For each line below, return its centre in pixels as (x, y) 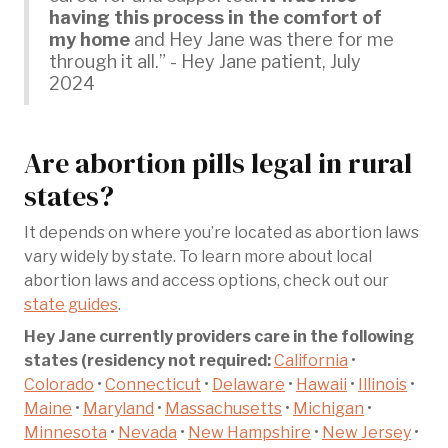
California (311, 360)
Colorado (59, 384)
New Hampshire (249, 432)
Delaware (248, 384)
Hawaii (321, 384)
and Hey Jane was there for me (262, 39)
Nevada (147, 432)
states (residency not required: (149, 360)
